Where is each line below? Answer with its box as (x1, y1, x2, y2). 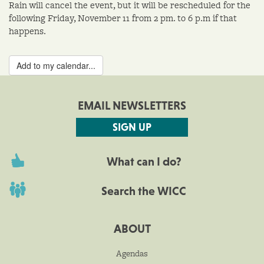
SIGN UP (113, 121, 151, 134)
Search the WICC (101, 184, 186, 198)
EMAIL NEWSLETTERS (78, 99, 186, 113)
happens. (9, 25, 46, 38)
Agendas (116, 247, 148, 260)
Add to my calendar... (16, 60, 95, 72)
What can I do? (106, 155, 181, 169)
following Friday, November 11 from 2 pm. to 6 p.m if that (9, 12, 237, 25)
